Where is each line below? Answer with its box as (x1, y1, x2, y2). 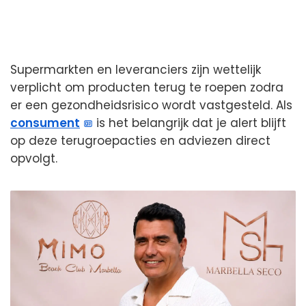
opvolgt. (10, 150, 57, 167)
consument (10, 115, 80, 132)
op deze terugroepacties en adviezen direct (10, 133, 270, 150)
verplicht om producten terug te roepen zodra (10, 79, 283, 96)
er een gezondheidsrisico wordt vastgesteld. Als (10, 97, 292, 114)
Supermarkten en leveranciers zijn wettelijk (10, 61, 261, 79)
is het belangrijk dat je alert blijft (93, 115, 287, 132)
